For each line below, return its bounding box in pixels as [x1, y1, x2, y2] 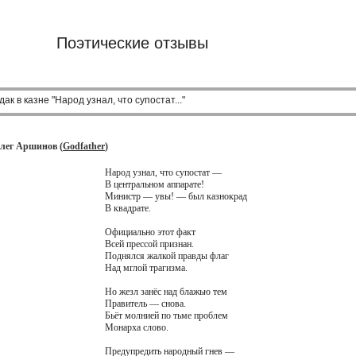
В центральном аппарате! [104, 179, 204, 190]
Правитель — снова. [104, 298, 186, 309]
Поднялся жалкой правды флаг [104, 250, 229, 261]
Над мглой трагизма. [104, 262, 188, 273]
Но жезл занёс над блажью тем [104, 286, 227, 297]
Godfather [63, 141, 105, 152]
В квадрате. [104, 203, 151, 214]
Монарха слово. [104, 322, 168, 333]
